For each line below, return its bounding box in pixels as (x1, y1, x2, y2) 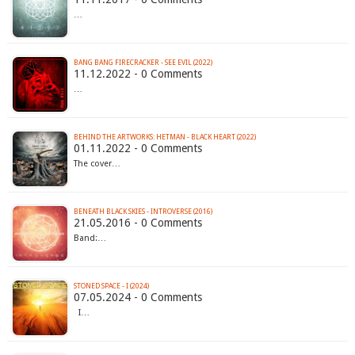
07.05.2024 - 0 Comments (73, 291, 202, 304)
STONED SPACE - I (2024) (73, 282, 149, 291)
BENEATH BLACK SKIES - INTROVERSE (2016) (73, 208, 212, 216)
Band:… (73, 233, 106, 244)
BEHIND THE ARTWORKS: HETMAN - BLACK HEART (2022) (73, 133, 256, 142)
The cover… (73, 158, 120, 170)
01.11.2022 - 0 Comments (73, 142, 202, 155)
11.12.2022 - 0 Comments (73, 67, 202, 81)
